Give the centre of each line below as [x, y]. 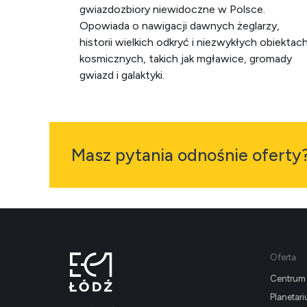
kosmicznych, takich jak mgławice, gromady [186, 59]
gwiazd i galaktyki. [122, 75]
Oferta [283, 257]
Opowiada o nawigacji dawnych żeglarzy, [180, 26]
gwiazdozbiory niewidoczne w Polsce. [172, 9]
